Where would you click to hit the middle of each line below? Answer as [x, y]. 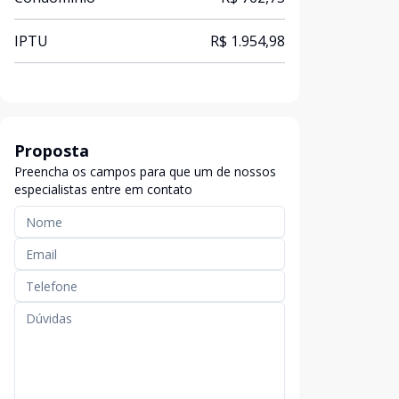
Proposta [52, 151]
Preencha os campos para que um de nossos [145, 171]
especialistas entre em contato [103, 189]
